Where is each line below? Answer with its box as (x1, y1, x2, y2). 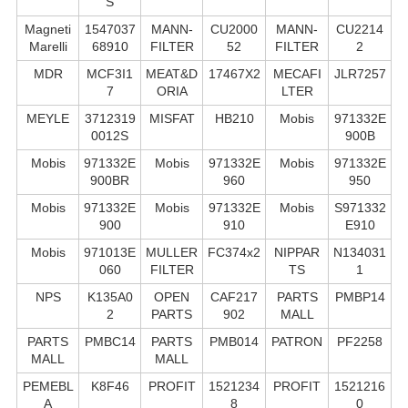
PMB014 (209, 333, 259, 349)
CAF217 (210, 289, 258, 304)
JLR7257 (333, 66, 386, 81)
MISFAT (148, 110, 195, 126)
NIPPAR (274, 244, 320, 260)
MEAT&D (146, 66, 198, 81)
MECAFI (272, 66, 321, 81)
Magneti (25, 21, 71, 36)
